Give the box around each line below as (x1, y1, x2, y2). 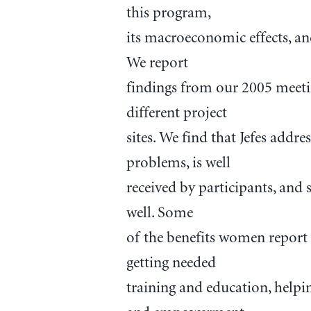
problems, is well (126, 155, 230, 172)
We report (126, 55, 188, 72)
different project (126, 105, 227, 122)
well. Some (126, 205, 193, 222)
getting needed (126, 255, 216, 272)
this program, (126, 5, 211, 22)
